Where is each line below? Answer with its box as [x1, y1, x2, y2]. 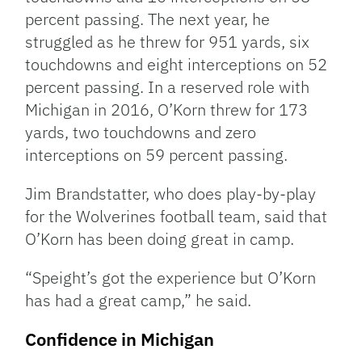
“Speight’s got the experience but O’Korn [25, 267, 317, 289]
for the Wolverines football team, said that [25, 205, 328, 228]
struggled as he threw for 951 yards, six [25, 31, 310, 53]
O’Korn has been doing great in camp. [25, 228, 295, 250]
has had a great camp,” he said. [25, 289, 252, 312]
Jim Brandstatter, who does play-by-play [25, 183, 317, 205]
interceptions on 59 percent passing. [25, 144, 288, 166]
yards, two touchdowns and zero [25, 121, 257, 144]
